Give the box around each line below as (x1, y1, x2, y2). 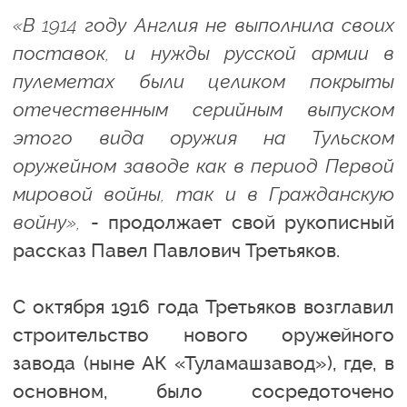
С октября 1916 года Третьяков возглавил (13, 295, 394, 318)
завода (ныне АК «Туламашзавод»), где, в (13, 352, 394, 374)
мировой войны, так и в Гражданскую (13, 183, 394, 205)
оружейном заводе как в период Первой (13, 154, 394, 177)
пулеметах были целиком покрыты (13, 70, 394, 93)
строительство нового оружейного (13, 323, 394, 346)
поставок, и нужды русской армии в (13, 42, 394, 65)
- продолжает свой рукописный (81, 211, 394, 233)
